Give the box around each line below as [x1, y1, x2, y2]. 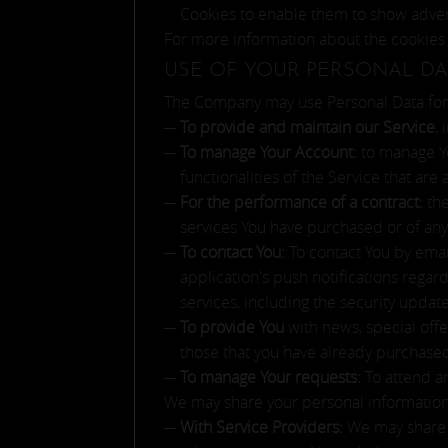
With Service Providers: [180, 416, 344, 438]
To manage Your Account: [180, 141, 358, 163]
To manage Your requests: [180, 366, 362, 388]
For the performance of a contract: [180, 191, 424, 213]
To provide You [180, 316, 285, 338]
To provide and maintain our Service [180, 116, 436, 138]
